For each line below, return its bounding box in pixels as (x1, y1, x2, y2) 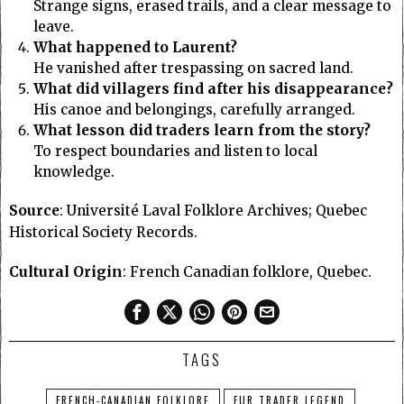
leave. (32, 18, 74, 36)
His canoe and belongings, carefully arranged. (32, 101, 355, 119)
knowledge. (32, 163, 115, 181)
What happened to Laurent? (32, 39, 237, 57)
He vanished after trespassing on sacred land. (32, 60, 353, 78)
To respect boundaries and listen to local (32, 142, 317, 161)
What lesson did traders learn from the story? (32, 122, 371, 140)
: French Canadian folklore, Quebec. (123, 263, 372, 281)
